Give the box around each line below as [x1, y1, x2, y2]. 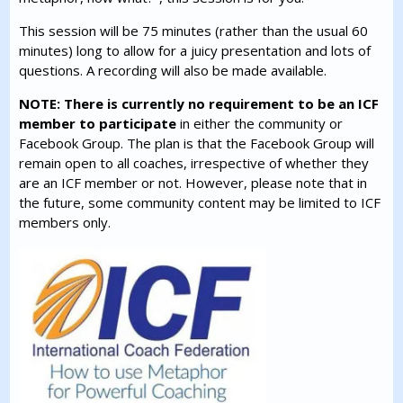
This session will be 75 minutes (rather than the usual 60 [19, 22, 369, 40]
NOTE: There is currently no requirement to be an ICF [19, 94, 380, 113]
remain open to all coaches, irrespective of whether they [19, 154, 370, 173]
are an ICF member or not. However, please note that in [19, 174, 368, 193]
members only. [19, 213, 112, 232]
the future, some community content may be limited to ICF [19, 193, 381, 212]
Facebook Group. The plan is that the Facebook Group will [19, 134, 375, 153]
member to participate [19, 114, 177, 133]
